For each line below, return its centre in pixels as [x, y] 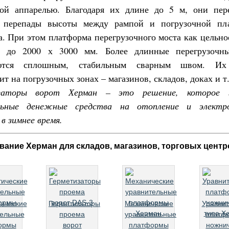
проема [72, 214]
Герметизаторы [74, 203]
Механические [149, 203]
